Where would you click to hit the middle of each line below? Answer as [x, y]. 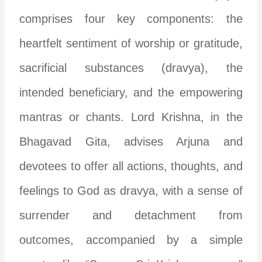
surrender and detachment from [131, 215]
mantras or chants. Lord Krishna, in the [131, 117]
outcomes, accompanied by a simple [131, 239]
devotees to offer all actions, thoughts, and [131, 166]
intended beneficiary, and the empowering [131, 92]
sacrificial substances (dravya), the [131, 68]
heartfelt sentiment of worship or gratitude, [131, 43]
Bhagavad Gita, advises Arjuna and [131, 141]
